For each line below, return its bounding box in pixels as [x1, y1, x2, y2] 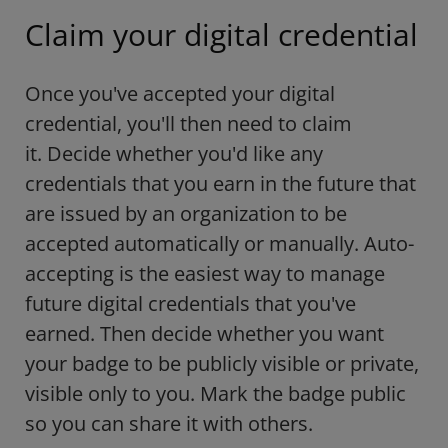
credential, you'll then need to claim [25, 110, 352, 138]
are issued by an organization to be [25, 200, 347, 228]
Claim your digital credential [25, 14, 418, 56]
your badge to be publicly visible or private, [25, 350, 419, 378]
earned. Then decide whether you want [25, 320, 384, 348]
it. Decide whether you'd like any [25, 140, 323, 168]
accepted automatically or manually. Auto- [25, 230, 414, 258]
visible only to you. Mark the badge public [25, 380, 406, 408]
